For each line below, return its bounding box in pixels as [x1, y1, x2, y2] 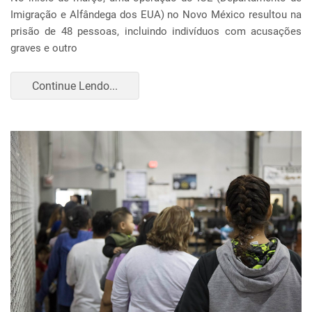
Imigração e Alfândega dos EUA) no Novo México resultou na [10, 8, 302, 21]
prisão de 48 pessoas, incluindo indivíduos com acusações [10, 25, 302, 38]
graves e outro [10, 42, 77, 54]
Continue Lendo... [32, 79, 118, 93]
